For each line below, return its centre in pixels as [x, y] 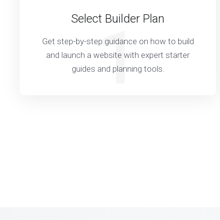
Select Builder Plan [118, 19]
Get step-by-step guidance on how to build [118, 41]
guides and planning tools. [118, 69]
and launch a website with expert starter [118, 55]
